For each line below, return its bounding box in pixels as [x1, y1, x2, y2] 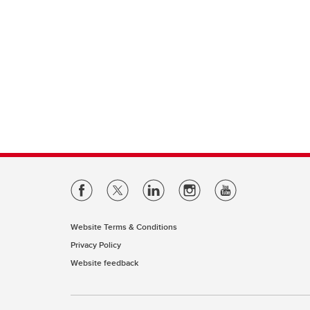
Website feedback [71, 257, 138, 268]
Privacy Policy [71, 239, 121, 250]
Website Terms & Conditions [71, 221, 177, 232]
